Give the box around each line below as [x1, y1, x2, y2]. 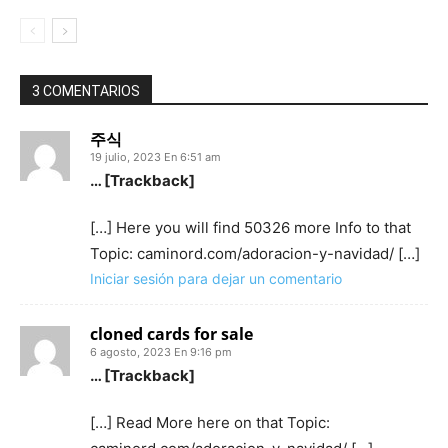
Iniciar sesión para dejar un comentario [90, 270, 342, 288]
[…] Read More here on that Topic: [90, 413, 330, 433]
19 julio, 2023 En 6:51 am [90, 150, 221, 165]
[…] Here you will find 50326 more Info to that [90, 218, 411, 238]
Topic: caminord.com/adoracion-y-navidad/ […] [90, 244, 420, 264]
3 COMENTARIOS [32, 83, 140, 100]
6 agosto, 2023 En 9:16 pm [90, 345, 232, 360]
